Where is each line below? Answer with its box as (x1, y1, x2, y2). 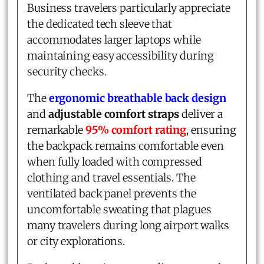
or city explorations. (27, 234, 125, 248)
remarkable (27, 123, 85, 137)
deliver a (179, 107, 223, 121)
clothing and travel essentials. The (27, 170, 196, 184)
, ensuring (186, 123, 237, 137)
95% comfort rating (85, 123, 187, 137)
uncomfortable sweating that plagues (27, 202, 212, 216)
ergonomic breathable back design (48, 91, 226, 105)
